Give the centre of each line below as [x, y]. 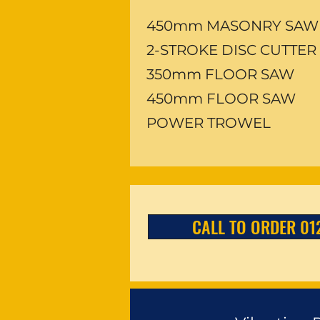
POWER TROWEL [209, 123]
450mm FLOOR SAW [221, 99]
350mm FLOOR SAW [220, 74]
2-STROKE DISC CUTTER [231, 50]
